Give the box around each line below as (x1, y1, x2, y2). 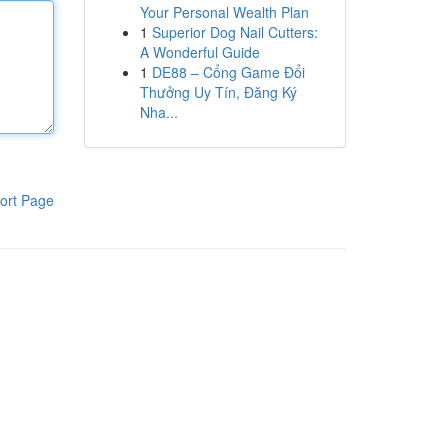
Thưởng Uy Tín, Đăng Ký (139, 82, 297, 102)
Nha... (139, 102, 178, 122)
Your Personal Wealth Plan (139, 2, 309, 22)
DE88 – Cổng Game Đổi (151, 62, 305, 82)
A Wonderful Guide (139, 42, 260, 62)
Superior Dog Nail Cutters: (151, 22, 318, 42)
